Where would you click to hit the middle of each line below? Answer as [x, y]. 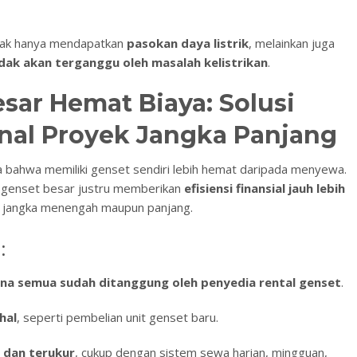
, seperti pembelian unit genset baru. [118, 318]
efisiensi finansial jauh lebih [265, 188]
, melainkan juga [292, 43]
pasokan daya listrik [188, 43]
